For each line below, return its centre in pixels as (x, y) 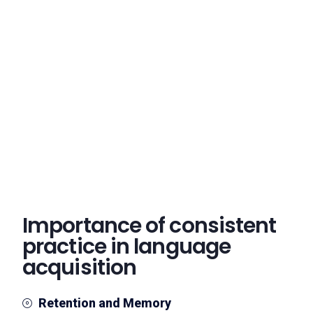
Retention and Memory (104, 303)
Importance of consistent (150, 226)
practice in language (127, 247)
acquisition (80, 268)
